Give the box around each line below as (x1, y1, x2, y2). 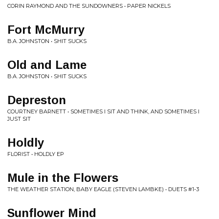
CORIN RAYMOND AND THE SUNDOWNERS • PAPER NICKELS (7, 2, 171, 9)
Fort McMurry (7, 23, 85, 36)
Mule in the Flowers (7, 171, 118, 184)
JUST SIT (7, 115, 31, 122)
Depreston (7, 93, 66, 107)
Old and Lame (7, 58, 87, 71)
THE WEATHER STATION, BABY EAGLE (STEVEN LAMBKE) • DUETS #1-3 (7, 186, 199, 193)
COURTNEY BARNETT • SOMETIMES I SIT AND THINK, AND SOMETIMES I (7, 108, 199, 115)
